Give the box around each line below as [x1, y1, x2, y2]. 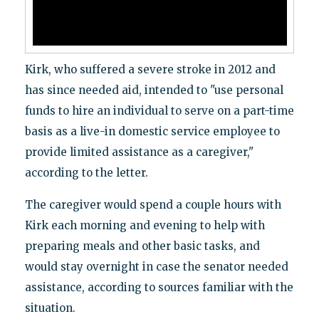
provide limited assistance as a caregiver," [24, 145, 253, 159]
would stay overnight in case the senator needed [24, 260, 288, 274]
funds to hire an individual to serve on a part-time [24, 104, 294, 118]
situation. [24, 301, 75, 315]
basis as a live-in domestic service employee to [24, 125, 280, 139]
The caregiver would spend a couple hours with [24, 198, 281, 212]
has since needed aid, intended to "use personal [24, 83, 283, 98]
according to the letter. [24, 166, 148, 180]
